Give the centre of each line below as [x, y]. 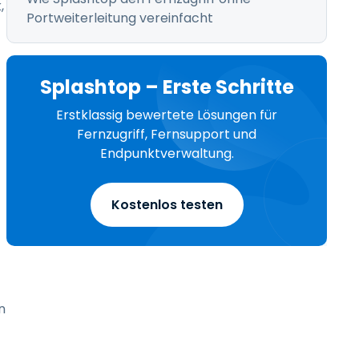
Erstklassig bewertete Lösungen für [167, 115]
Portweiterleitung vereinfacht [120, 18]
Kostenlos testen [167, 205]
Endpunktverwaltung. [167, 153]
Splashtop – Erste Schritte [167, 87]
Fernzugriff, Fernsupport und [167, 134]
